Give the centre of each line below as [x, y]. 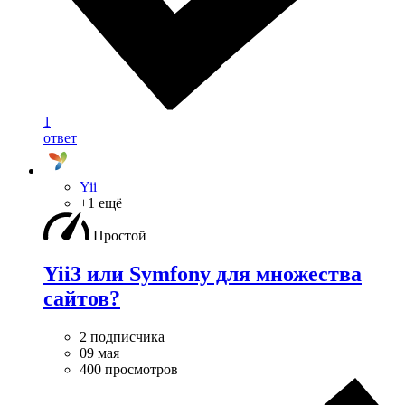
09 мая [99, 353]
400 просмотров [129, 370]
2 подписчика [122, 337]
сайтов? [82, 299]
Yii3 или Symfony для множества [202, 274]
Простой [120, 236]
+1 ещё [101, 203]
